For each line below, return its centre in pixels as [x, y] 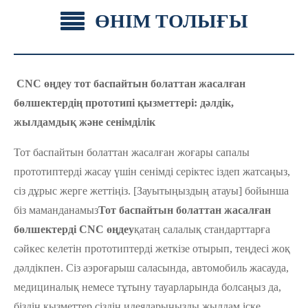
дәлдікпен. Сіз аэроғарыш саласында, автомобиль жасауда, [151, 268]
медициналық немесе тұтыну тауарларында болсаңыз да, [147, 287]
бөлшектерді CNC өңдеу [74, 230]
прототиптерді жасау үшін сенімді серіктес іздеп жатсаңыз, [152, 172]
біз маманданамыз [56, 210]
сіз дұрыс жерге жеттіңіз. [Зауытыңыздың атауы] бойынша [151, 191]
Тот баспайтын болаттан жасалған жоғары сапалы [132, 153]
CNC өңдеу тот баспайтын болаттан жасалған [131, 84]
